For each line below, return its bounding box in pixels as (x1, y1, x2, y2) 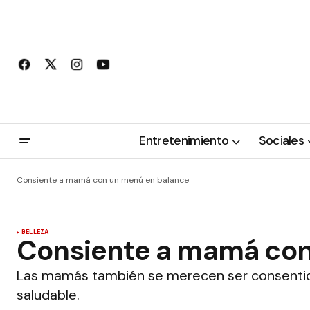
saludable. (17, 286, 80, 304)
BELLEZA (21, 228, 49, 236)
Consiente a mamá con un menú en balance (17, 174, 189, 185)
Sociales (258, 132, 304, 149)
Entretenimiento (139, 132, 229, 149)
